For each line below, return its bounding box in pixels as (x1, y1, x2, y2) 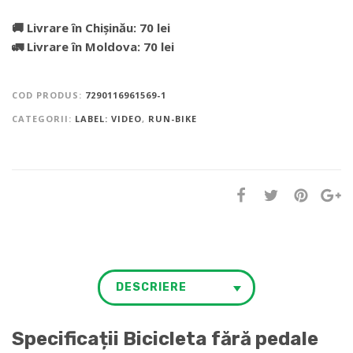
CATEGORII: (12, 112, 75, 124)
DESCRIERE (116, 280, 187, 294)
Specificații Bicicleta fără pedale (12, 327, 318, 350)
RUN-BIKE (148, 112, 197, 124)
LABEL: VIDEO (75, 112, 142, 124)
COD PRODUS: (12, 88, 85, 101)
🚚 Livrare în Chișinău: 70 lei (12, 19, 170, 35)
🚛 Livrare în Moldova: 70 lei (12, 38, 174, 54)
